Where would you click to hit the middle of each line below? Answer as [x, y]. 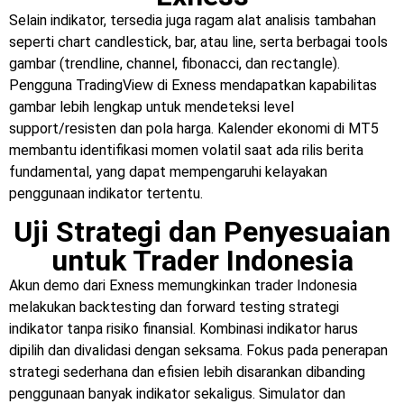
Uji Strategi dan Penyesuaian [202, 232]
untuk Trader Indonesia [202, 261]
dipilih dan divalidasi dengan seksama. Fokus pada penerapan [198, 351]
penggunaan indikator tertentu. [106, 193]
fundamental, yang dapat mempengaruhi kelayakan [168, 171]
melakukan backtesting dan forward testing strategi [174, 308]
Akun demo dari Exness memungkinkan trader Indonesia [183, 286]
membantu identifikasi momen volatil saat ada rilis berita [186, 150]
